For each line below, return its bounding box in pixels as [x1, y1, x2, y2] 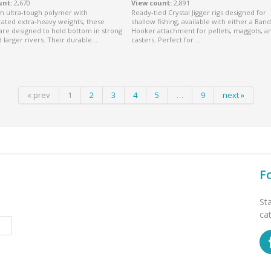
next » [222, 89, 244, 100]
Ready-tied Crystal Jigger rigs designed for [131, 7, 266, 17]
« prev [27, 89, 50, 100]
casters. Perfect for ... [131, 34, 201, 44]
